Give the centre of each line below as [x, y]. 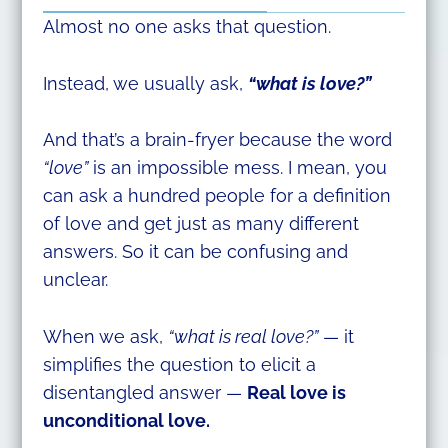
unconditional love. [126, 421]
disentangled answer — [144, 393]
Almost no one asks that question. [186, 26]
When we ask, [105, 337]
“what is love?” [309, 83]
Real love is [296, 393]
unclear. [75, 280]
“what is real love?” [242, 337]
